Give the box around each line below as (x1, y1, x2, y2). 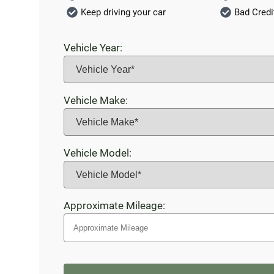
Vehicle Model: (64, 147, 131, 160)
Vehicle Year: (64, 42, 122, 54)
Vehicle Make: (64, 94, 128, 107)
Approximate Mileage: (64, 199, 165, 212)
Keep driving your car (81, 7, 166, 18)
